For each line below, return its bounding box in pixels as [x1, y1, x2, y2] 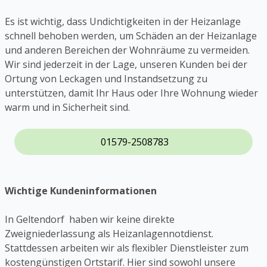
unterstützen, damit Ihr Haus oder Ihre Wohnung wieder [5, 86, 258, 100]
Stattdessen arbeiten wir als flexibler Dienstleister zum [5, 241, 249, 255]
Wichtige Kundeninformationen [5, 184, 157, 198]
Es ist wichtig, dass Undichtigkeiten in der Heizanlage [5, 15, 241, 29]
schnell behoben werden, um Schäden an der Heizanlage [5, 29, 257, 43]
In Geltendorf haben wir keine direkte [5, 213, 175, 226]
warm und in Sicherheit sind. [5, 101, 130, 114]
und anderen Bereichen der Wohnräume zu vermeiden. [5, 44, 250, 57]
